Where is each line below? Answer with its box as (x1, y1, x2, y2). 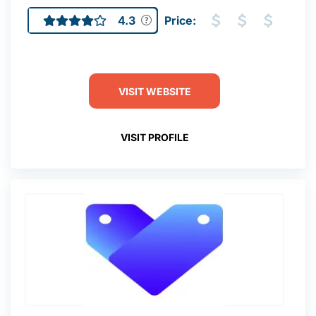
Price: (164, 13, 197, 28)
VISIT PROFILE (120, 130, 189, 143)
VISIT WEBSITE (118, 85, 191, 97)
